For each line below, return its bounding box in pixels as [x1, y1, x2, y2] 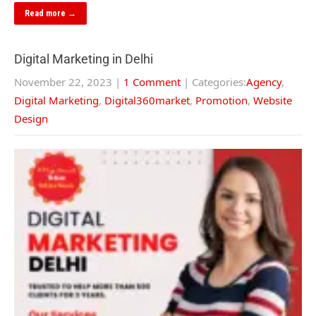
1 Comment [123, 75, 181, 89]
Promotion [195, 93, 248, 107]
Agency [246, 75, 281, 89]
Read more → [25, 8, 76, 18]
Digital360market [104, 93, 190, 107]
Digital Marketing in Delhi [14, 51, 153, 66]
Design [14, 111, 48, 126]
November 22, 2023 [14, 75, 112, 89]
